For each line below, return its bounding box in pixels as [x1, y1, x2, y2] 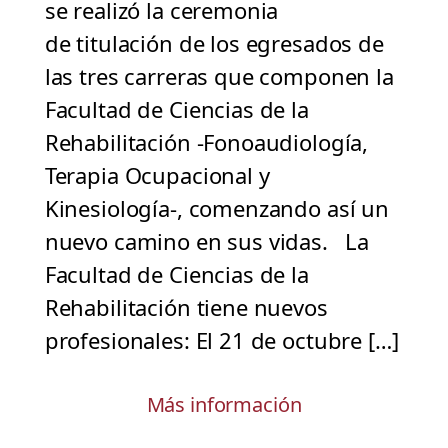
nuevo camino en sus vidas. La [44, 226, 370, 257]
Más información [146, 391, 302, 419]
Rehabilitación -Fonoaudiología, [44, 127, 369, 158]
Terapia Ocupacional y [44, 160, 270, 191]
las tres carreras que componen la [44, 61, 394, 92]
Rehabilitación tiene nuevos [44, 292, 328, 323]
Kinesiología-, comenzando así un [44, 193, 389, 224]
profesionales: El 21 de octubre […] [44, 325, 399, 356]
